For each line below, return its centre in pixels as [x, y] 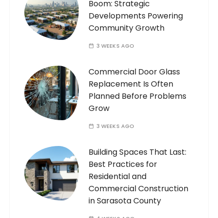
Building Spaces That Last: [138, 152]
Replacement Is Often [131, 84]
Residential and [118, 177]
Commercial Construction [139, 189]
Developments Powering [136, 16]
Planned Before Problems [138, 96]
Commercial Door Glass [135, 72]
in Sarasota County [125, 201]
